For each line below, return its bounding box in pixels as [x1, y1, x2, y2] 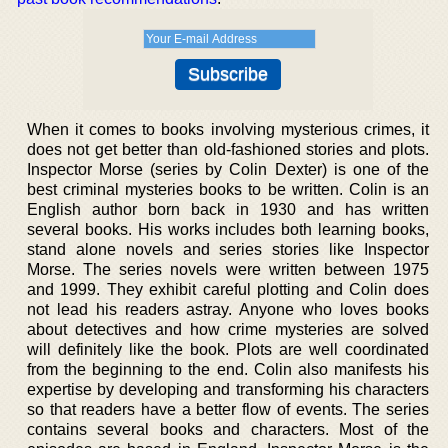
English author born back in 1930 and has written [27, 201, 429, 218]
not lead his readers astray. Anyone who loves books [27, 301, 429, 318]
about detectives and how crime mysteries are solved [27, 321, 429, 338]
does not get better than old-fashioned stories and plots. [27, 141, 429, 158]
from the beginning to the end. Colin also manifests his [27, 361, 429, 378]
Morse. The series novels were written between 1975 [27, 261, 429, 278]
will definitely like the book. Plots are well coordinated [27, 341, 429, 358]
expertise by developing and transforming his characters [27, 381, 429, 398]
